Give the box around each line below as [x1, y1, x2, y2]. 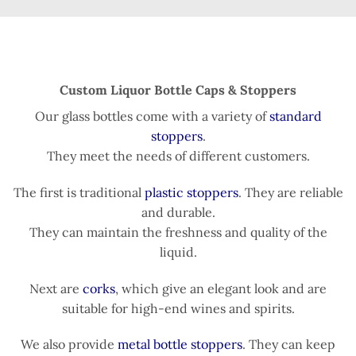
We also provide [21, 336, 118, 353]
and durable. [141, 203, 215, 220]
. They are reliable [238, 184, 343, 200]
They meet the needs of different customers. [46, 148, 310, 164]
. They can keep [242, 336, 335, 353]
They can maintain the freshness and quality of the [29, 223, 327, 240]
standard [265, 108, 322, 125]
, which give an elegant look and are [115, 280, 327, 296]
